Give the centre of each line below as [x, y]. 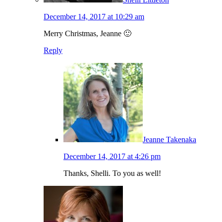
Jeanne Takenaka [169, 140]
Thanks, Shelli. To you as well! [112, 173]
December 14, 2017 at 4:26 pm [112, 157]
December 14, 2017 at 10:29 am [94, 17]
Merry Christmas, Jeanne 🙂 [87, 34]
